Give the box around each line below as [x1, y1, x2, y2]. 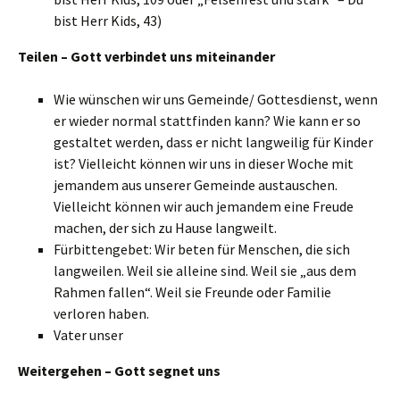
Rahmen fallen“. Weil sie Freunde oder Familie [54, 283, 331, 301]
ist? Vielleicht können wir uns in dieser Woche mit [54, 154, 354, 172]
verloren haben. [54, 304, 149, 322]
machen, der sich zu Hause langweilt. [54, 219, 277, 237]
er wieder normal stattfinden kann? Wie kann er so [54, 112, 361, 129]
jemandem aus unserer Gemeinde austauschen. [54, 176, 337, 194]
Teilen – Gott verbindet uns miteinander [18, 47, 275, 65]
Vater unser [54, 326, 123, 344]
